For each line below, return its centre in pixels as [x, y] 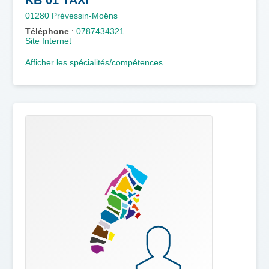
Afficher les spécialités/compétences [94, 62]
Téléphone [47, 31]
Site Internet [49, 41]
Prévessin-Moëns [85, 15]
